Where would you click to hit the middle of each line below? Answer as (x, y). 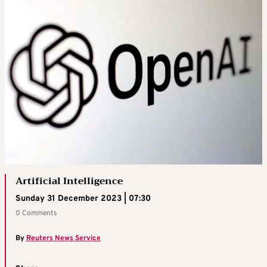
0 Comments (36, 213)
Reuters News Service (63, 238)
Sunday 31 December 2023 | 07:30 (83, 198)
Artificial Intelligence (69, 181)
